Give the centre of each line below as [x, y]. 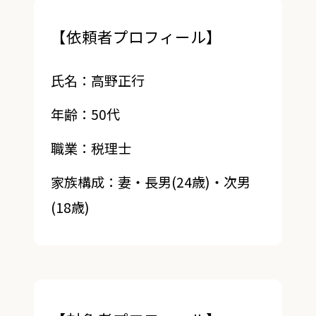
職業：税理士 [91, 148]
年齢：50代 [85, 115]
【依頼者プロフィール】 [136, 37]
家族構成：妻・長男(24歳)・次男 [150, 182]
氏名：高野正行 [97, 81]
